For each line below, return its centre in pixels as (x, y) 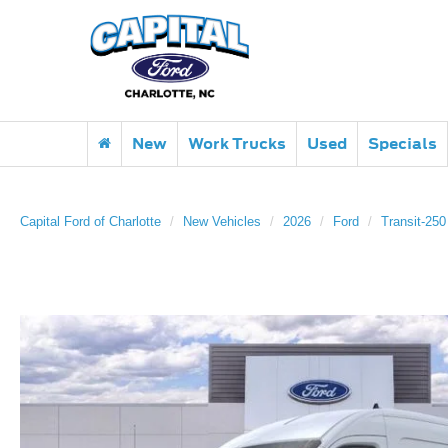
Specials (402, 143)
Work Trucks (237, 143)
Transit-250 (413, 221)
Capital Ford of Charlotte (90, 221)
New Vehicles (222, 221)
